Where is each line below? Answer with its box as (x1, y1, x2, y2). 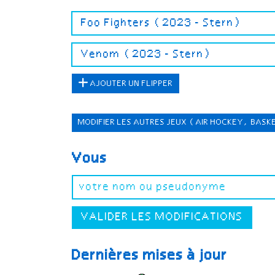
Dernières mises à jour (72, 249, 228, 264)
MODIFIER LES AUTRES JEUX (78, 118, 189, 128)
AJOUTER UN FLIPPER (88, 79, 173, 89)
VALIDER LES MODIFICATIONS (81, 212, 243, 223)
